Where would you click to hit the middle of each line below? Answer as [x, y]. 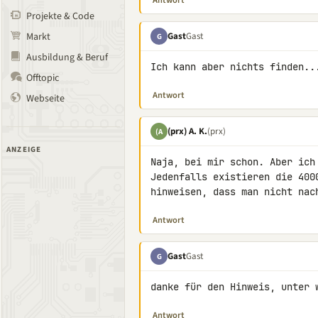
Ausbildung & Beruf [67, 57]
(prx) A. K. [187, 131]
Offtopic [43, 78]
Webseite [45, 99]
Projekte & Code [60, 16]
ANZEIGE [24, 149]
